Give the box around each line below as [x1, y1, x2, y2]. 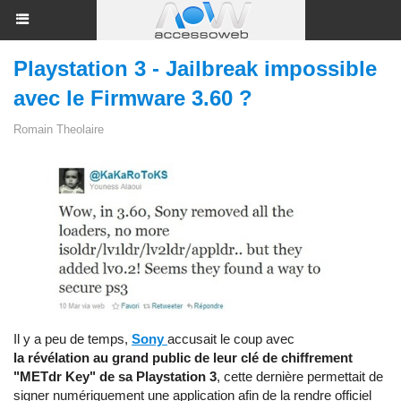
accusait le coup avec [167, 330, 294, 346]
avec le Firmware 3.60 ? [13, 86, 252, 110]
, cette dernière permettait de [217, 368, 383, 384]
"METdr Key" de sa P [13, 368, 145, 384]
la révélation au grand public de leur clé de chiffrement [13, 349, 353, 365]
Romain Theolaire [13, 123, 104, 136]
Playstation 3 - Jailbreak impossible [13, 56, 377, 81]
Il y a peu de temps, [13, 330, 132, 346]
